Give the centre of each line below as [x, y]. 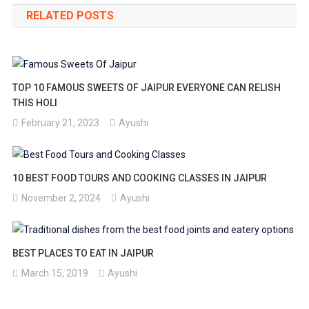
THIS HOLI [35, 103]
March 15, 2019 [55, 273]
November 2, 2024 [61, 198]
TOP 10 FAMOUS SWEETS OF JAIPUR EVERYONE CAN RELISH [147, 88]
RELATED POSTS [70, 16]
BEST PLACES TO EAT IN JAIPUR [83, 253]
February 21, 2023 [61, 123]
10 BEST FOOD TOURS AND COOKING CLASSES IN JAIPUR [140, 178]
